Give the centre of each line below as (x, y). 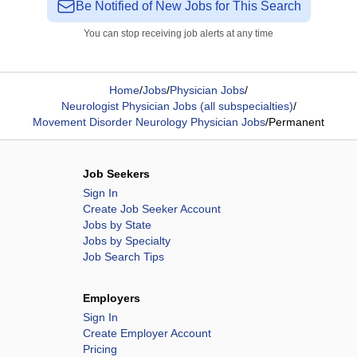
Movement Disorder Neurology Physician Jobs (149, 122)
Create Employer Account (147, 333)
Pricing (100, 349)
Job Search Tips (124, 257)
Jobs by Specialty (127, 241)
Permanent (296, 122)
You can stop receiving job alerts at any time (178, 33)
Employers (112, 298)
